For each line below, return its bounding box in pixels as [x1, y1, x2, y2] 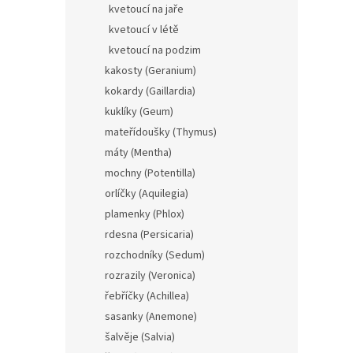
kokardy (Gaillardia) [105, 83, 195, 99]
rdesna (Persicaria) [105, 226, 194, 243]
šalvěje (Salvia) [105, 329, 175, 345]
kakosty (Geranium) [105, 62, 196, 79]
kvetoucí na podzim [109, 42, 201, 58]
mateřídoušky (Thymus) [105, 124, 217, 140]
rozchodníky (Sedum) [105, 247, 205, 263]
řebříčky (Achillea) [105, 288, 189, 304]
